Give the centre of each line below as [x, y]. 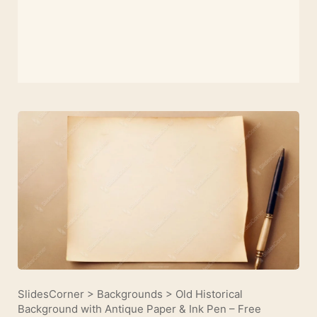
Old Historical [209, 294]
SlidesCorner [51, 294]
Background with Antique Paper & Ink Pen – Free [139, 309]
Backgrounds [130, 294]
